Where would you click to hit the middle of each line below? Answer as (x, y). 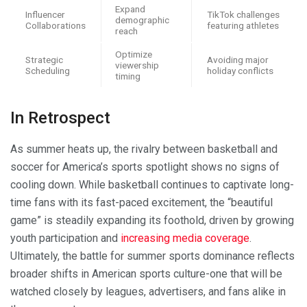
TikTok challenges (243, 15)
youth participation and (65, 238)
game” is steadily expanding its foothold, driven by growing (152, 221)
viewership (137, 65)
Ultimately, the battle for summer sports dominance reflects (152, 256)
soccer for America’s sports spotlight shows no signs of (145, 167)
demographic (142, 20)
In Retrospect (60, 118)
